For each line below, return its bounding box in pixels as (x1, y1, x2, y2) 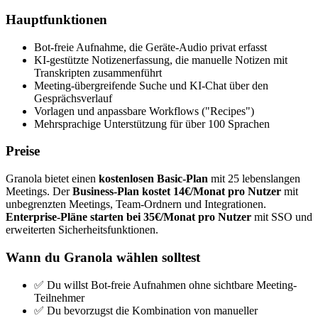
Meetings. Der (6, 185, 72, 198)
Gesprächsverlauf (34, 92, 112, 104)
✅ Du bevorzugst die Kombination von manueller (34, 304, 258, 317)
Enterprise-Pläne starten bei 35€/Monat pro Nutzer (6, 211, 251, 224)
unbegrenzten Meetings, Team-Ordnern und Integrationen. (6, 198, 266, 211)
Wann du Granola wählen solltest (6, 249, 200, 265)
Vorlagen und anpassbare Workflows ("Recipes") (34, 104, 254, 117)
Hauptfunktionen (6, 11, 107, 27)
